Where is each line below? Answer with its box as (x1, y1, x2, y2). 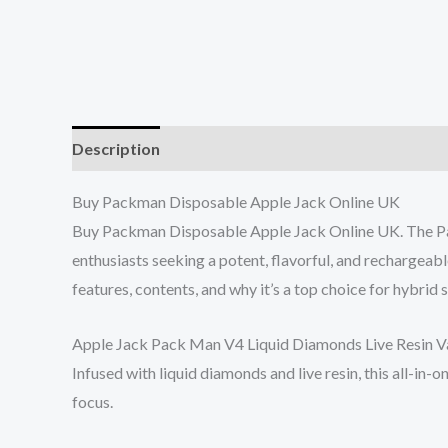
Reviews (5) (179, 139, 263, 159)
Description (72, 139, 160, 159)
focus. (72, 391, 113, 411)
